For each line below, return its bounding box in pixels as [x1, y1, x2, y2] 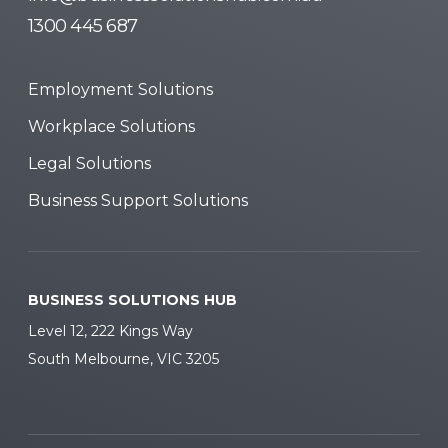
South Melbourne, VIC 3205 [28, 349, 219, 368]
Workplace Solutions [28, 116, 195, 136]
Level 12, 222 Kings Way [28, 321, 193, 340]
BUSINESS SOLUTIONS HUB [28, 290, 237, 309]
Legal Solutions [28, 153, 151, 173]
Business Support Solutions [28, 190, 248, 210]
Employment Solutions [28, 79, 213, 99]
